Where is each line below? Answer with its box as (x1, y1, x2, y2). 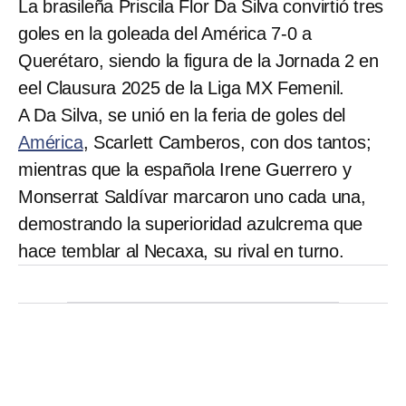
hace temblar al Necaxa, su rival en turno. (18, 240, 344, 261)
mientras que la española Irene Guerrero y (18, 159, 352, 179)
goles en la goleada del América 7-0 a (18, 23, 312, 43)
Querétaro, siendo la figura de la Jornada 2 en (18, 50, 379, 71)
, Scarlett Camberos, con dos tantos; (82, 131, 372, 152)
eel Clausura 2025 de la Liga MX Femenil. (18, 77, 345, 98)
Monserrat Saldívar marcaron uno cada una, (18, 186, 366, 207)
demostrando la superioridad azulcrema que (18, 213, 363, 234)
